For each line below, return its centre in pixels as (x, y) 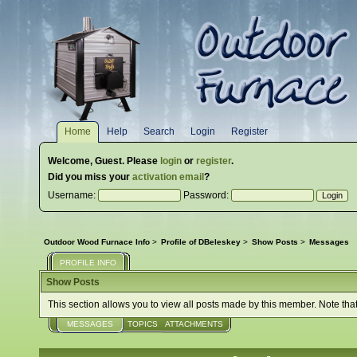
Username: (73, 195)
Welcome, (71, 161)
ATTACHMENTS (194, 324)
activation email (168, 177)
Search (159, 131)
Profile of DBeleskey (200, 242)
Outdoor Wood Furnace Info (97, 242)
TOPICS (142, 324)
